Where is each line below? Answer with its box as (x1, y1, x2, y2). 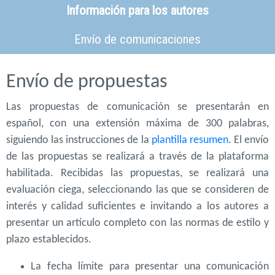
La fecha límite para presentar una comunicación (31, 260, 269, 273)
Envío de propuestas (6, 72, 168, 92)
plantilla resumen (151, 134, 228, 146)
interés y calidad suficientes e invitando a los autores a (6, 200, 269, 212)
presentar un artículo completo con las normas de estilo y (6, 217, 269, 229)
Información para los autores (66, 2, 209, 18)
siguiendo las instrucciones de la (6, 134, 152, 146)
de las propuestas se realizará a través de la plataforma (6, 150, 269, 163)
